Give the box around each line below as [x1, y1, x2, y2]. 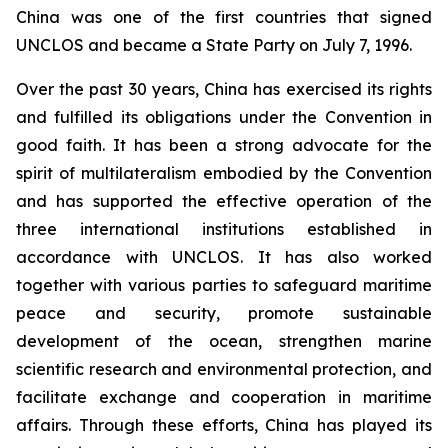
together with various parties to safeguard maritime [16, 274, 432, 295]
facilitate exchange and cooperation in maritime [16, 386, 432, 407]
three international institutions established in [16, 218, 432, 239]
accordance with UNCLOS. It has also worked [16, 246, 432, 267]
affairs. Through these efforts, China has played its [16, 414, 432, 435]
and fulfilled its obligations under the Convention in [16, 106, 432, 127]
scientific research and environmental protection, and [16, 358, 432, 379]
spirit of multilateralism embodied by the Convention [16, 162, 432, 183]
